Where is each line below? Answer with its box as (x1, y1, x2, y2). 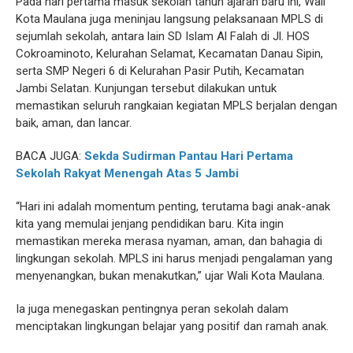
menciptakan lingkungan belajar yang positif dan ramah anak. (16, 319, 329, 334)
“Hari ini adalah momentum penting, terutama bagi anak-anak (16, 199, 330, 214)
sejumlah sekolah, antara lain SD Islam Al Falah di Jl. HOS (16, 29, 310, 44)
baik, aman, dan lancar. (16, 116, 132, 131)
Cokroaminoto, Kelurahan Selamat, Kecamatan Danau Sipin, (16, 46, 323, 61)
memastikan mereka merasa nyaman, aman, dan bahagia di (16, 234, 322, 249)
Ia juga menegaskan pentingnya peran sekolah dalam (16, 302, 288, 317)
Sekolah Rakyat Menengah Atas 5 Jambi (16, 166, 239, 181)
